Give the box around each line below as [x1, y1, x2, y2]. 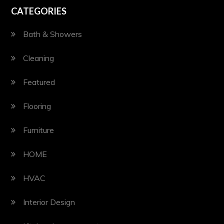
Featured [23, 76, 55, 87]
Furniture [23, 124, 54, 135]
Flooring [23, 100, 51, 111]
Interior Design [23, 196, 75, 207]
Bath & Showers [23, 28, 82, 39]
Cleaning [23, 52, 54, 63]
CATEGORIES [11, 5, 67, 16]
